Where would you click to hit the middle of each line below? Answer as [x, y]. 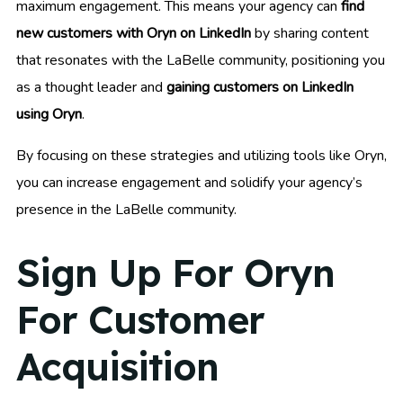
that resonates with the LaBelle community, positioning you [201, 61]
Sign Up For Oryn [175, 273]
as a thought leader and [91, 88]
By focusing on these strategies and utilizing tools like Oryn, [201, 156]
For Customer [140, 319]
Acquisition [117, 366]
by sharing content [310, 34]
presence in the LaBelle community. [126, 210]
